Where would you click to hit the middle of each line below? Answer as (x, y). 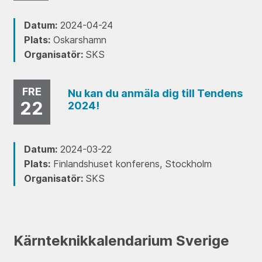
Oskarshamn (78, 40)
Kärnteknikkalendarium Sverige (121, 241)
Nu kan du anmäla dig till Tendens (155, 93)
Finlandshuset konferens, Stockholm (131, 164)
